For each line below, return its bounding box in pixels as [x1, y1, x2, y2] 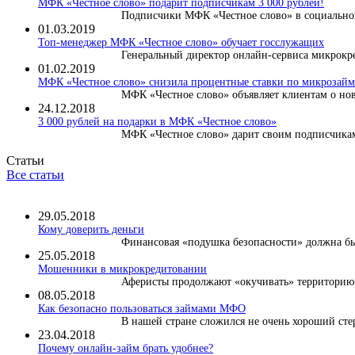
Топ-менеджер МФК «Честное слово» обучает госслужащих [38, 36, 324, 48]
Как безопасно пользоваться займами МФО [38, 302, 246, 315]
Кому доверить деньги [38, 223, 144, 235]
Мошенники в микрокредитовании [38, 262, 207, 275]
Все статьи [6, 167, 64, 181]
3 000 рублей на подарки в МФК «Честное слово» [38, 115, 277, 128]
